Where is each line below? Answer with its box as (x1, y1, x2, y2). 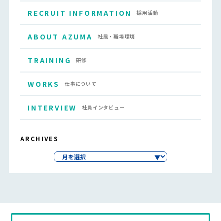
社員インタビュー (82, 104, 125, 111)
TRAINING (27, 55, 72, 66)
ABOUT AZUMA (27, 32, 93, 42)
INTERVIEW (27, 103, 77, 113)
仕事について (64, 80, 97, 88)
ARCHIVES (20, 134, 59, 143)
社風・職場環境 (97, 33, 135, 40)
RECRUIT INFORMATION (27, 8, 132, 18)
